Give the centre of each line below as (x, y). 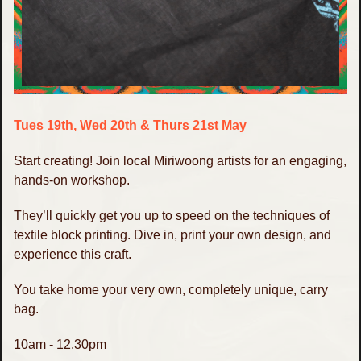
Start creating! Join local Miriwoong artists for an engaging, (180, 160)
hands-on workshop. (72, 180)
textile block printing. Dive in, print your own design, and (172, 234)
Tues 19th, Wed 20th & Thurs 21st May (130, 125)
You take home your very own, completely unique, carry (171, 289)
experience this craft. (73, 254)
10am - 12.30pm (60, 344)
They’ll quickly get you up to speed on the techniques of (172, 215)
